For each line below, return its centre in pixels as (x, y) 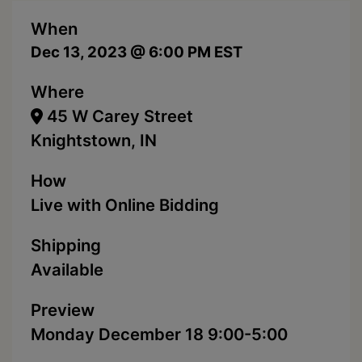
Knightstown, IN (94, 141)
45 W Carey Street (118, 116)
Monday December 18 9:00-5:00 (159, 335)
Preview (63, 310)
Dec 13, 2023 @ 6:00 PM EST (137, 53)
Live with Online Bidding (125, 205)
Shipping (66, 246)
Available (67, 270)
